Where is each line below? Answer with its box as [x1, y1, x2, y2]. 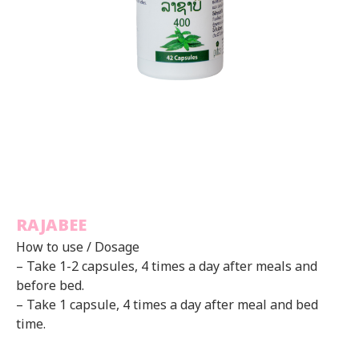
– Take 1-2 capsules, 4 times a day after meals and [16, 255, 317, 276]
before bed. [16, 274, 84, 296]
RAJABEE [16, 211, 87, 238]
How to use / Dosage [16, 236, 139, 257]
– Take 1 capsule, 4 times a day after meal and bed [16, 293, 318, 315]
